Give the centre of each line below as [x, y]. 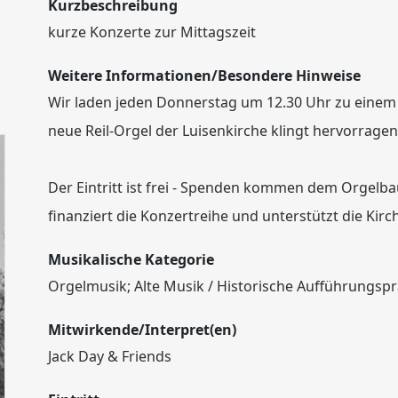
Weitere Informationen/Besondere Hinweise [204, 76]
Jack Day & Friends [110, 356]
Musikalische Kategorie [131, 259]
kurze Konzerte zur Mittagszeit [152, 32]
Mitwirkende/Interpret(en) [142, 330]
